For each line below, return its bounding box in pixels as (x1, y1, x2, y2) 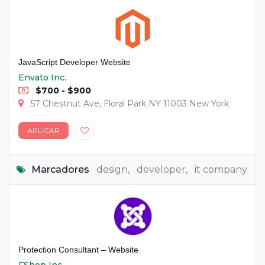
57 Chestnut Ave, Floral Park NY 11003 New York (28, 98, 229, 109)
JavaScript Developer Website (18, 57, 131, 67)
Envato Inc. (18, 72, 66, 83)
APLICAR (27, 125, 60, 135)
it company (195, 163, 247, 175)
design (96, 163, 128, 175)
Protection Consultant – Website (18, 244, 138, 254)
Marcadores (31, 163, 89, 175)
